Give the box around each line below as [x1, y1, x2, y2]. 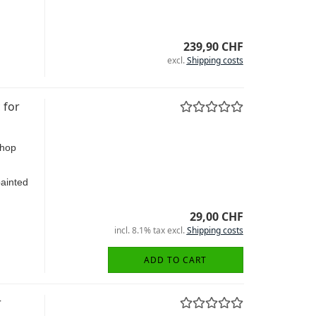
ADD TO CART [144, 254, 207, 266]
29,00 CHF [189, 209, 243, 224]
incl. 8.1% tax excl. [114, 224, 187, 236]
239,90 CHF [183, 39, 243, 54]
